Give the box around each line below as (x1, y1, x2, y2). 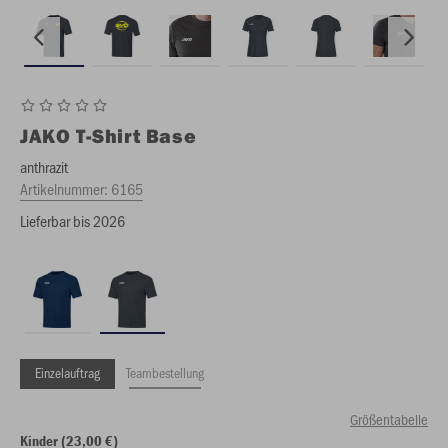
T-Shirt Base (76, 123, 197, 148)
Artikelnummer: (20, 178, 111, 199)
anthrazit (20, 156, 68, 177)
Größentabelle (350, 409, 428, 429)
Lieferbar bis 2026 (20, 210, 125, 231)
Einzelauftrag (35, 363, 100, 382)
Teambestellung (126, 363, 204, 382)
